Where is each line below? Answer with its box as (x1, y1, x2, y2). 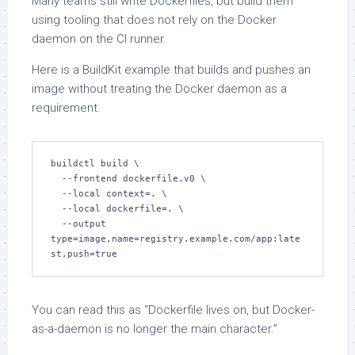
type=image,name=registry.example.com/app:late (51, 234, 300, 245)
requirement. (32, 101, 101, 116)
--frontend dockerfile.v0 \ (51, 174, 62, 185)
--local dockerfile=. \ (51, 204, 62, 215)
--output (51, 219, 62, 230)
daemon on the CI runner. (32, 32, 166, 47)
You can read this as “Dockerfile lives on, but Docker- (32, 303, 315, 318)
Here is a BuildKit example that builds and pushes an (32, 63, 311, 78)
